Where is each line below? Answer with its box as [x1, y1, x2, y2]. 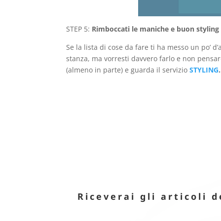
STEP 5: [66, 24, 92, 34]
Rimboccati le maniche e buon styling [92, 24, 220, 34]
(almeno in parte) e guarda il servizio [66, 65, 190, 75]
